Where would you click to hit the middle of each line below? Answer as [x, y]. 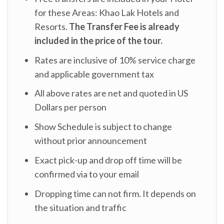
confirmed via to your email [87, 174]
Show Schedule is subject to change [103, 127]
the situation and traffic [81, 207]
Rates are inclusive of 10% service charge [115, 60]
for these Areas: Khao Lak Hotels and [107, 12]
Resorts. [52, 26]
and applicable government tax [94, 74]
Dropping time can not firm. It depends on [115, 193]
